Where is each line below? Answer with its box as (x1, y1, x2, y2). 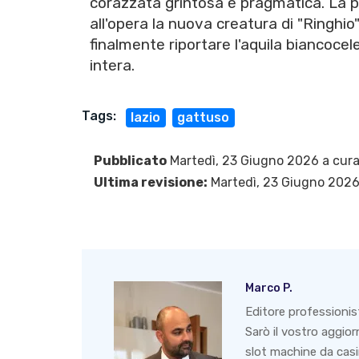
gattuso (177, 110, 230, 126)
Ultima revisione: (94, 175, 208, 191)
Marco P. (245, 281, 292, 296)
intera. (90, 56, 135, 75)
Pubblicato (94, 153, 167, 169)
